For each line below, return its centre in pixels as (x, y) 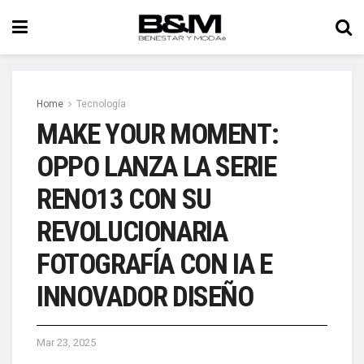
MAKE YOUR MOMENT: (158, 134)
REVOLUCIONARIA (132, 232)
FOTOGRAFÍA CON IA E (154, 264)
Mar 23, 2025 (66, 342)
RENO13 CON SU (124, 199)
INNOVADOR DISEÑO (145, 297)
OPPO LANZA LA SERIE (156, 167)
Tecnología (101, 104)
